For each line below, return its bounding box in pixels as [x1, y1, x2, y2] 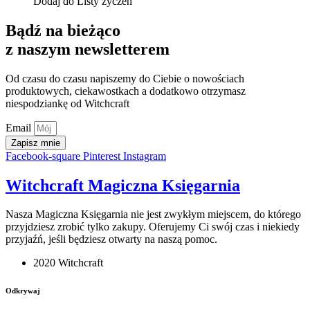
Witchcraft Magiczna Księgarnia [6, 176, 240, 194]
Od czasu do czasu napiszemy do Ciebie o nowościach [6, 72, 244, 84]
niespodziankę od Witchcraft [6, 97, 129, 109]
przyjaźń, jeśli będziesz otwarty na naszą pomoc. [6, 233, 217, 246]
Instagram [123, 149, 166, 162]
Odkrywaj [6, 286, 40, 295]
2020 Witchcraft [33, 257, 103, 269]
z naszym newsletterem [6, 39, 170, 58]
